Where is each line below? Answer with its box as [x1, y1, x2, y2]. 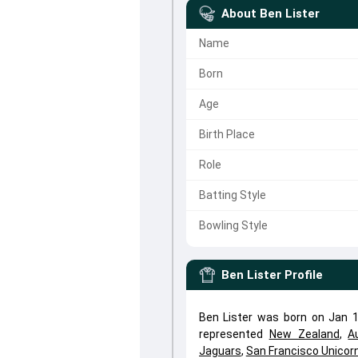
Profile [284, 268, 323, 282]
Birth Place [198, 128, 255, 141]
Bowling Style [198, 219, 268, 232]
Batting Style [198, 189, 266, 201]
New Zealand [268, 328, 340, 340]
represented [198, 328, 269, 340]
